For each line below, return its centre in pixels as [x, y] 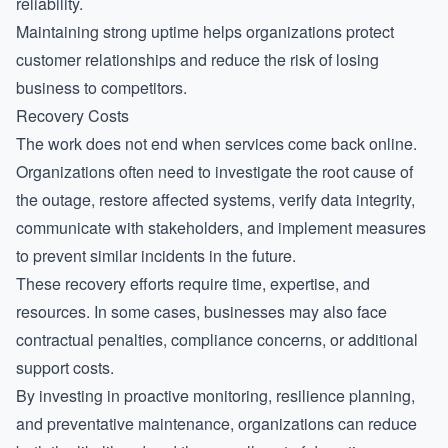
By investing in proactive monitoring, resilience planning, [215, 395]
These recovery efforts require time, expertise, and [193, 283]
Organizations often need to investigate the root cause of [214, 171]
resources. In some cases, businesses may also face [201, 311]
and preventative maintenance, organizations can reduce [216, 423]
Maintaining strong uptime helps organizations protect [205, 31]
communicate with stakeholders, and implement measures [221, 227]
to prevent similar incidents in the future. [156, 255]
